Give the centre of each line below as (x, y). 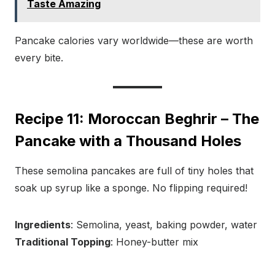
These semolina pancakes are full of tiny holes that (134, 171)
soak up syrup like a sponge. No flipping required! (131, 188)
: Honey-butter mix (154, 242)
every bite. (39, 58)
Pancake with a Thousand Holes (128, 141)
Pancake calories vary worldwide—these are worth (134, 41)
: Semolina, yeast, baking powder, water (164, 225)
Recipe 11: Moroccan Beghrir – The (137, 119)
